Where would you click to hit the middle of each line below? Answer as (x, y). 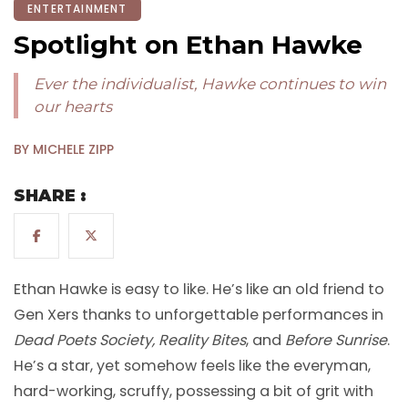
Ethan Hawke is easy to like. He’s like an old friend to (199, 290)
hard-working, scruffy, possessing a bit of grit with (194, 392)
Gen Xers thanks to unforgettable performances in (199, 315)
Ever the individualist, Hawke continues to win (209, 84)
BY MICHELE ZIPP (64, 150)
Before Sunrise (336, 341)
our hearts (72, 107)
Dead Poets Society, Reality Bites (130, 341)
